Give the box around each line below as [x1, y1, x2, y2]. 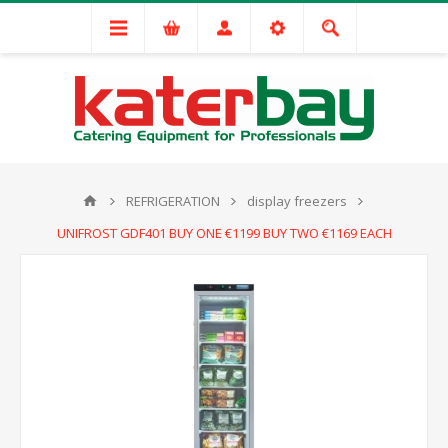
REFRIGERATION [125, 192, 220, 210]
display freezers [246, 192, 347, 210]
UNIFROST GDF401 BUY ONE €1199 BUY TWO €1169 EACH [56, 224, 392, 242]
